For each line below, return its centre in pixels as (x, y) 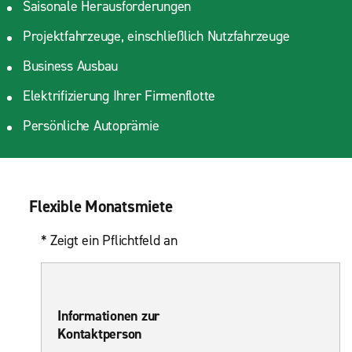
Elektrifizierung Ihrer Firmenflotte (119, 96)
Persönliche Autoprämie (91, 126)
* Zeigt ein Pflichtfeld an (109, 240)
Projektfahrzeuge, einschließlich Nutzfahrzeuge (156, 37)
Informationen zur (109, 315)
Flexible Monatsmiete (101, 206)
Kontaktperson (100, 334)
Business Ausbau (70, 66)
